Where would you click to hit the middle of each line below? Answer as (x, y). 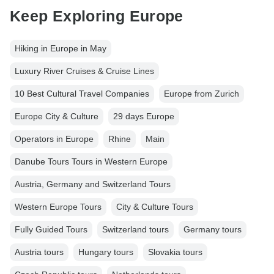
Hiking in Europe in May (61, 49)
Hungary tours (106, 252)
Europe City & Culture (57, 117)
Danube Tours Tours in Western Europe (91, 162)
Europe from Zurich (202, 94)
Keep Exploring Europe (97, 16)
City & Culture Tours (155, 207)
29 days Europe (144, 117)
